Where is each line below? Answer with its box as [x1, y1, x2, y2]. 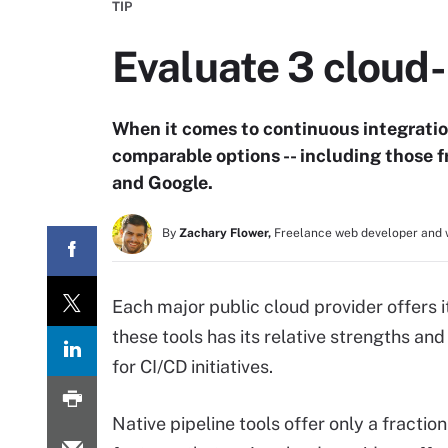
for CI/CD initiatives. [112, 356, 273, 377]
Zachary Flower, [179, 226, 271, 240]
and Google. [112, 172, 213, 193]
